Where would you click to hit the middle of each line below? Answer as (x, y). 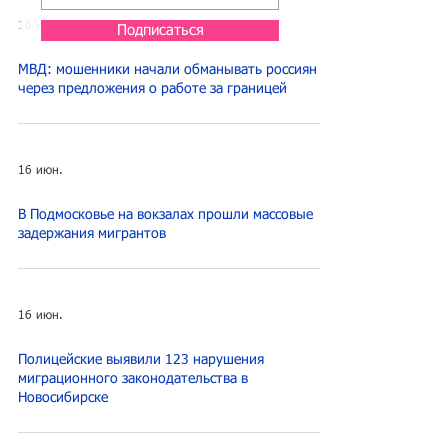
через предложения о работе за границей (152, 89)
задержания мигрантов (92, 234)
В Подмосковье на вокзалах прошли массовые (165, 215)
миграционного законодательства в (133, 379)
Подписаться (160, 30)
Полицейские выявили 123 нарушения (141, 360)
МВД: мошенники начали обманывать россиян (167, 70)
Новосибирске (63, 398)
